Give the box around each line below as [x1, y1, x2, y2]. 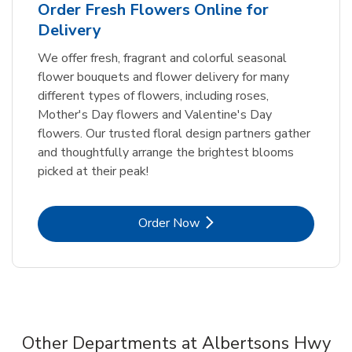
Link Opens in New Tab [174, 213, 303, 231]
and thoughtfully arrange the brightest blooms [38, 143, 294, 161]
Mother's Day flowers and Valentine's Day [38, 105, 272, 123]
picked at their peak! [38, 162, 148, 180]
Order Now [138, 214, 200, 232]
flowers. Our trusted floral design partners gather [38, 124, 310, 142]
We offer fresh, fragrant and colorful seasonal [38, 49, 287, 67]
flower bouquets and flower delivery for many [38, 68, 289, 86]
